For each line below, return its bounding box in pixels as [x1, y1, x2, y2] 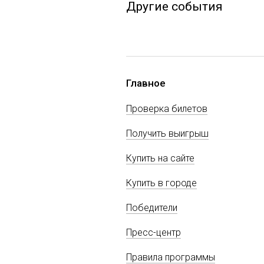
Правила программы [126, 251, 215, 263]
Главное [126, 77, 166, 89]
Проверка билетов [126, 103, 207, 114]
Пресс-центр [126, 226, 181, 238]
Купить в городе [126, 177, 197, 189]
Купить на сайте [126, 152, 194, 164]
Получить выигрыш [126, 127, 209, 139]
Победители [126, 202, 177, 213]
